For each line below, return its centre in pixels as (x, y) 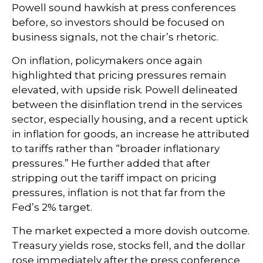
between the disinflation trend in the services (127, 105)
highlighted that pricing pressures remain (119, 75)
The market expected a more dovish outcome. (131, 231)
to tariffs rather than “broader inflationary (116, 149)
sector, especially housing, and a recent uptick (130, 119)
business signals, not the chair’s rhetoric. (115, 37)
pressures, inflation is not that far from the (119, 193)
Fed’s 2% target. (52, 208)
